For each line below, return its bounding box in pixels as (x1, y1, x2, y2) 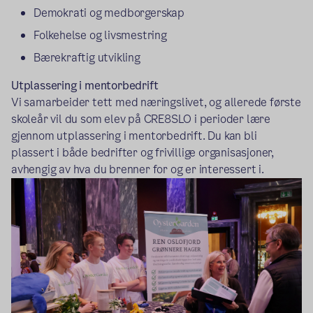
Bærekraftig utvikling (34, 50, 140, 66)
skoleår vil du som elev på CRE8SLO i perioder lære (11, 111, 270, 128)
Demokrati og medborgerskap (34, 5, 184, 22)
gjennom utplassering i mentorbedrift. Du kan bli (11, 128, 257, 145)
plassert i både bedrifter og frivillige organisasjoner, (11, 145, 274, 161)
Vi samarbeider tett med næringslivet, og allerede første (11, 94, 301, 111)
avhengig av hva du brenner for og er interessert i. (11, 161, 264, 178)
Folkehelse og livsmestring (34, 27, 167, 44)
